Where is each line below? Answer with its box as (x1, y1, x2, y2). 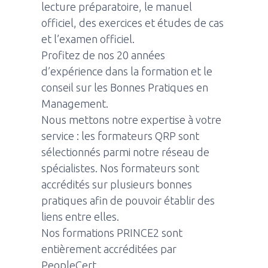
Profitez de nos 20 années (41, 48, 166, 61)
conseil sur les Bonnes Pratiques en (41, 81, 209, 93)
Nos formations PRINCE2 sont (41, 226, 183, 239)
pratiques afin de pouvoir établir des (41, 194, 215, 206)
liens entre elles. (41, 210, 120, 223)
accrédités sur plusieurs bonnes (41, 178, 193, 190)
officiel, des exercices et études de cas (41, 16, 224, 29)
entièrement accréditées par (41, 242, 177, 255)
